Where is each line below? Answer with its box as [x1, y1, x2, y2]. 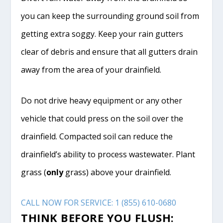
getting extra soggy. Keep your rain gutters [21, 28, 184, 39]
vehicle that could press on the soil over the [21, 112, 184, 124]
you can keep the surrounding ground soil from [21, 10, 200, 21]
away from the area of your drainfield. [21, 64, 162, 75]
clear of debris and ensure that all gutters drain [21, 46, 198, 57]
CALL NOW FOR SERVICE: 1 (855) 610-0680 [21, 197, 177, 209]
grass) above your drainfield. [63, 166, 172, 178]
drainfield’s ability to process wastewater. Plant [21, 148, 196, 160]
